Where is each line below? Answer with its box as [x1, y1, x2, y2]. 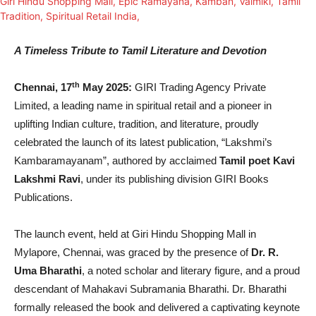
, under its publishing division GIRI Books [80, 173, 269, 186]
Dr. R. [251, 246, 279, 259]
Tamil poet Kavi [219, 154, 295, 167]
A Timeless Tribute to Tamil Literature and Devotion [14, 44, 267, 57]
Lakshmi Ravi [14, 173, 80, 186]
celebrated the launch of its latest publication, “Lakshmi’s [14, 136, 272, 149]
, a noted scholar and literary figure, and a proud [82, 265, 300, 277]
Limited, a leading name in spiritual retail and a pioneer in [14, 99, 272, 112]
